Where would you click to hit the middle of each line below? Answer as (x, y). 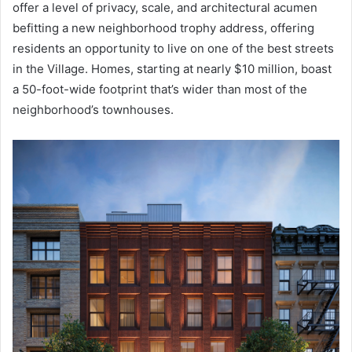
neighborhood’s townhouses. (93, 110)
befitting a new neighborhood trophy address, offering (163, 28)
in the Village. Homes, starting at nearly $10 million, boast (172, 69)
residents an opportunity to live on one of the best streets (173, 48)
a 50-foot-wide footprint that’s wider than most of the (160, 89)
